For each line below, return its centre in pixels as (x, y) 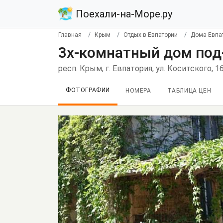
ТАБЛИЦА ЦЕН (189, 91)
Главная (70, 35)
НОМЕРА (138, 91)
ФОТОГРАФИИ (88, 90)
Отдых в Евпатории (151, 35)
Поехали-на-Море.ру (123, 14)
